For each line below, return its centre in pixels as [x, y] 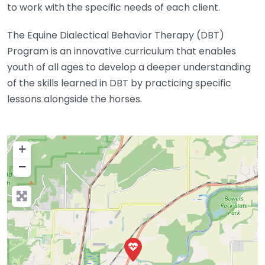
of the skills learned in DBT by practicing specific [119, 83]
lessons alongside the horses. [75, 99]
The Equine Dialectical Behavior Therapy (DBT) [116, 35]
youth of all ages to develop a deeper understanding [129, 67]
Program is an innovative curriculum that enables [122, 51]
